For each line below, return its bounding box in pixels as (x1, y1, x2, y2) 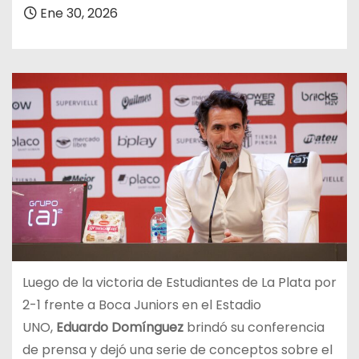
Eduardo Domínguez (55, 317, 184, 337)
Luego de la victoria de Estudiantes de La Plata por (22, 272, 337, 292)
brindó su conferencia (183, 317, 325, 337)
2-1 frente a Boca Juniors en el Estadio (22, 295, 261, 314)
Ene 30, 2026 (37, 3, 118, 22)
